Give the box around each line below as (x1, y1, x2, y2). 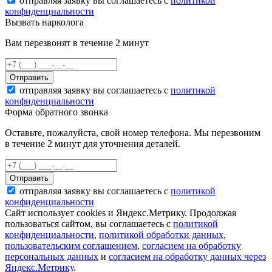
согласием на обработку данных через (109, 251, 266, 262)
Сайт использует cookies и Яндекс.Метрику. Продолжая (5, 207, 236, 218)
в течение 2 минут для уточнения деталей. (5, 138, 180, 149)
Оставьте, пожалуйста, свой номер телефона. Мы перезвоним (5, 127, 260, 138)
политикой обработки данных (99, 229, 223, 240)
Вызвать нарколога (5, 16, 84, 27)
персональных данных (5, 251, 98, 262)
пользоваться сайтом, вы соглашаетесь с (5, 218, 173, 229)
